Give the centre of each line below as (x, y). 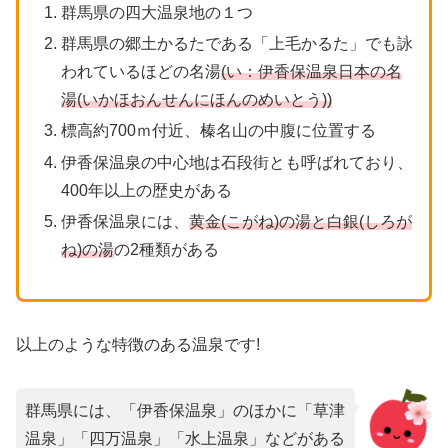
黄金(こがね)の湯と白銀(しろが (300, 221)
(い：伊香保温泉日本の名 (311, 72)
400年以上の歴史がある (146, 190)
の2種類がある (166, 249)
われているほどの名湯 (140, 72)
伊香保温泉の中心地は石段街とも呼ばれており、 (236, 162)
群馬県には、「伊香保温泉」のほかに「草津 (185, 410)
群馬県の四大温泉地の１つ (156, 13)
